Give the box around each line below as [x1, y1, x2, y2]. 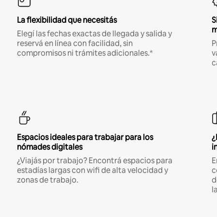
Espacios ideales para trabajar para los [16, 132, 153, 143]
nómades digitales [16, 142, 82, 153]
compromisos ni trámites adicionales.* [16, 48, 153, 59]
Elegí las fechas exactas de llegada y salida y [16, 29, 172, 39]
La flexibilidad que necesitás [16, 15, 117, 26]
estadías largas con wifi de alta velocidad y [16, 165, 168, 176]
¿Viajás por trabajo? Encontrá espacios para [16, 155, 172, 166]
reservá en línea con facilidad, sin [16, 38, 133, 49]
